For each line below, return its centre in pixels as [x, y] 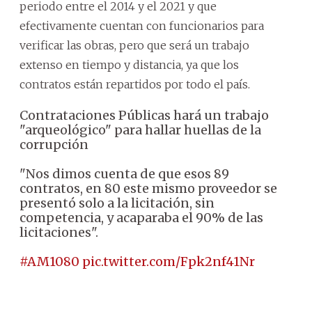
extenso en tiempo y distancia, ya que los [129, 64]
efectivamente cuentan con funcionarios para [142, 25]
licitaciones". [59, 232]
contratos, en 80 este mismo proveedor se [148, 188]
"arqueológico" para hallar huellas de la [140, 130]
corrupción [54, 144]
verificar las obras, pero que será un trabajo [134, 45]
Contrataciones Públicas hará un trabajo [144, 115]
